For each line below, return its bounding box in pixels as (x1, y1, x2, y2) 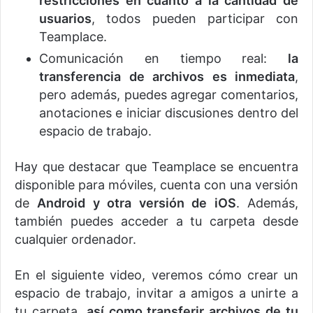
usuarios (39, 11, 92, 27)
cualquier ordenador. (15, 232, 136, 247)
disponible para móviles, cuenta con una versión (15, 177, 298, 193)
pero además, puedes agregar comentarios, (39, 87, 298, 103)
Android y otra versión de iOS (37, 196, 236, 211)
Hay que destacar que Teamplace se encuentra (15, 159, 298, 175)
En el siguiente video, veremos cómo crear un (15, 268, 298, 283)
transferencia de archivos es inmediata (39, 69, 295, 85)
